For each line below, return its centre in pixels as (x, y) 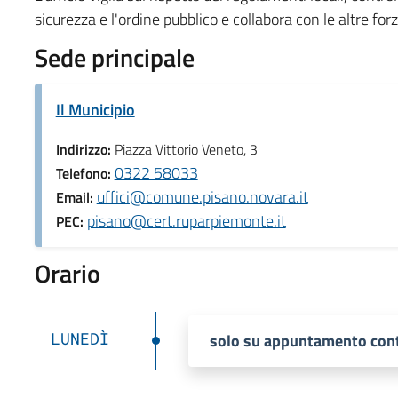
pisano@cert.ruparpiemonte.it (186, 220)
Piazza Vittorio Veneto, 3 (186, 149)
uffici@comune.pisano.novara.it (202, 196)
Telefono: (85, 173)
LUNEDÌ (80, 338)
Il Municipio (95, 109)
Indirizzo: (85, 149)
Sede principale (114, 57)
